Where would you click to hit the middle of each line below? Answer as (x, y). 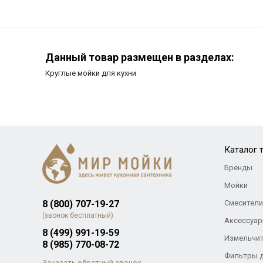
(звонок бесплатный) (77, 215)
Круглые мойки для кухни (91, 73)
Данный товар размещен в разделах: (140, 57)
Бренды (238, 168)
